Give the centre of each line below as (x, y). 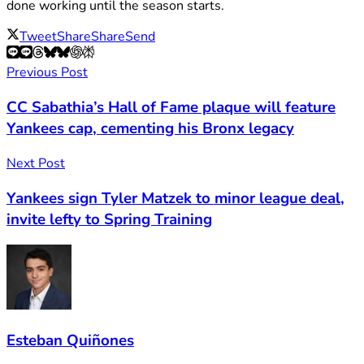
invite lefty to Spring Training (109, 219)
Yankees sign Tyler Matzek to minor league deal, (175, 198)
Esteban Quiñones (70, 340)
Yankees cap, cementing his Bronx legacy (150, 129)
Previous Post (47, 73)
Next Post (36, 163)
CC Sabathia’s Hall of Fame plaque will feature (171, 108)
